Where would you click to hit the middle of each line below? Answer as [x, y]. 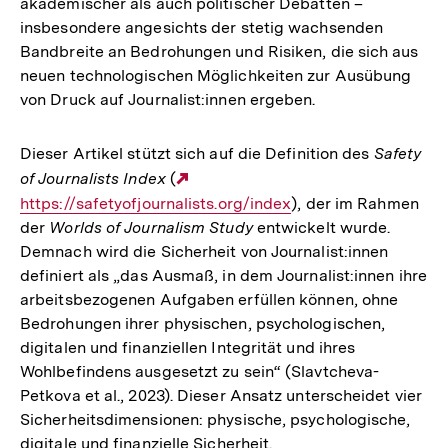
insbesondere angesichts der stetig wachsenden [202, 28]
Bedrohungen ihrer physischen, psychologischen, [203, 324]
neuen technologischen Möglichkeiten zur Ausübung [216, 76]
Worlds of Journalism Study [151, 228]
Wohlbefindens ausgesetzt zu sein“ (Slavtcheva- [200, 372]
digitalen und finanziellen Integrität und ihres [188, 348]
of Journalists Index [93, 179]
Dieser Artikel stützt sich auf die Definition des [197, 154]
